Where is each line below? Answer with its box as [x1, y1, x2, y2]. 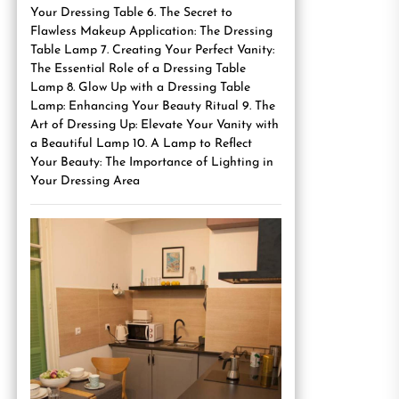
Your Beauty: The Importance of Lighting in [30, 156, 273, 169]
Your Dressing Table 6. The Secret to [30, 6, 232, 20]
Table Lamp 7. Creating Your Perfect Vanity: [30, 44, 274, 57]
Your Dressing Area [30, 175, 140, 188]
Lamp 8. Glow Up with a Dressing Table [30, 81, 250, 94]
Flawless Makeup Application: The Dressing [30, 25, 273, 38]
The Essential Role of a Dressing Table [30, 62, 246, 76]
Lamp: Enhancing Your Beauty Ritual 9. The [30, 100, 275, 113]
